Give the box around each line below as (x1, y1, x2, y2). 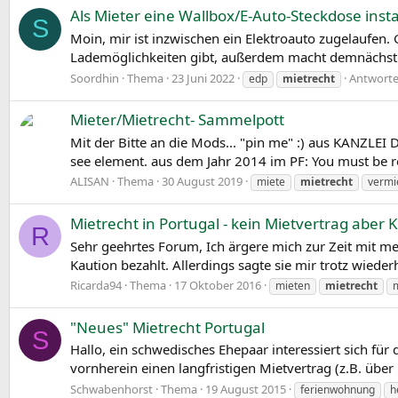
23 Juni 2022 (171, 69, 235, 86)
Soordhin (70, 69, 119, 86)
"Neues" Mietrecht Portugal (70, 316, 265, 338)
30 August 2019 (162, 173, 243, 190)
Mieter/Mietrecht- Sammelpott (70, 108, 284, 130)
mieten (275, 278, 310, 294)
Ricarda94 (70, 277, 122, 294)
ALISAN (70, 173, 109, 190)
